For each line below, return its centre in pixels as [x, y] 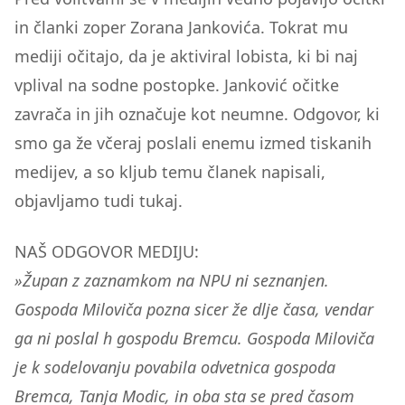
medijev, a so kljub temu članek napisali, [170, 172]
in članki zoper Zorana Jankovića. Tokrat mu [181, 27]
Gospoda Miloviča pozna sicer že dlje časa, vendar [194, 309]
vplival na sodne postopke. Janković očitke [177, 85]
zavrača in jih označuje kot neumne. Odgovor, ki [197, 114]
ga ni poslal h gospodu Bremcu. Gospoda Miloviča [194, 338]
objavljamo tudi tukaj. [101, 201]
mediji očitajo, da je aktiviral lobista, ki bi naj [186, 56]
